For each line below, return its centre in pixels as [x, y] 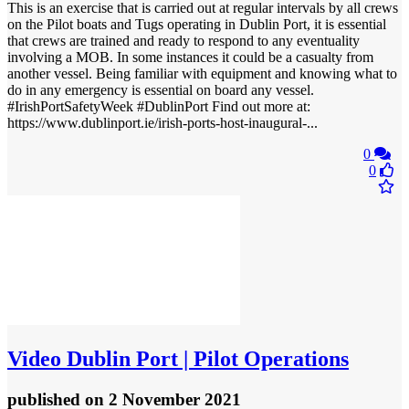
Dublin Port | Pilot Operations [205, 358]
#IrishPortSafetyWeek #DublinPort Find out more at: [159, 106]
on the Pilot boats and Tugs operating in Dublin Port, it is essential [197, 24]
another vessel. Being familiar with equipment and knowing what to [202, 73]
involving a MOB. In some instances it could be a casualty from [190, 57]
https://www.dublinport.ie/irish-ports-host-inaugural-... [163, 122]
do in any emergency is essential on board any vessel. [161, 89]
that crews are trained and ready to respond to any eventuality [184, 40]
